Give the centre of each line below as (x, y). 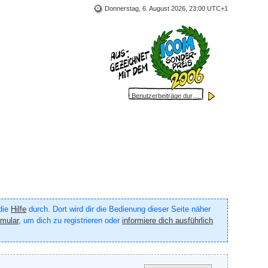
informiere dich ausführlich (168, 220)
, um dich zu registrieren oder (71, 220)
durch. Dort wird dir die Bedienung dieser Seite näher (119, 209)
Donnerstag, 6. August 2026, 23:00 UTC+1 (166, 8)
